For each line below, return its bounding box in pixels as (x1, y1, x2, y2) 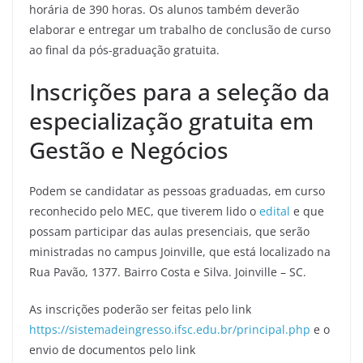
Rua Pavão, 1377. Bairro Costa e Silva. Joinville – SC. (29, 264, 306, 280)
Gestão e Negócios (29, 135, 228, 165)
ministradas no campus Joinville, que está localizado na (29, 244, 331, 259)
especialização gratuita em (29, 105, 314, 136)
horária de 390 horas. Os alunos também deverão (29, 2, 299, 17)
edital (259, 203, 290, 219)
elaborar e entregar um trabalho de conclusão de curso (29, 22, 331, 37)
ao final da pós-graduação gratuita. (29, 42, 220, 58)
